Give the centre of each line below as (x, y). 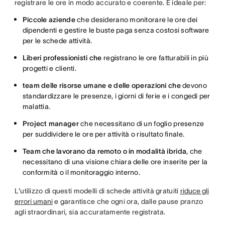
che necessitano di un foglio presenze (141, 124)
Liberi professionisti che (62, 58)
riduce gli (194, 191)
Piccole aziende (49, 20)
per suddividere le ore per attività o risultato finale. (103, 134)
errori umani (33, 201)
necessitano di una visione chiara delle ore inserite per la (115, 162)
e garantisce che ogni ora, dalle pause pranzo (128, 201)
